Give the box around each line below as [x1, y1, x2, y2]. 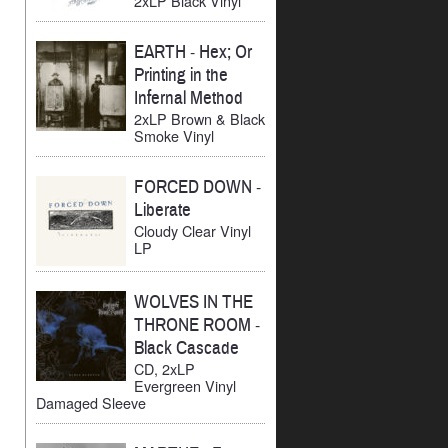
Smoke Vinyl [134, 124, 214, 146]
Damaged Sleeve [36, 392, 146, 414]
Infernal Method [134, 85, 243, 110]
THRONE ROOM [134, 313, 255, 338]
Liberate [134, 197, 191, 222]
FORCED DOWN [134, 174, 256, 199]
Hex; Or [199, 39, 252, 64]
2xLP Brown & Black [134, 107, 265, 129]
